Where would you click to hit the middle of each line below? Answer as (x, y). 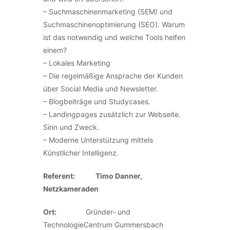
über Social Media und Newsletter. (101, 89)
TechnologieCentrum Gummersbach (103, 225)
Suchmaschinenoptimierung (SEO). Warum (114, 24)
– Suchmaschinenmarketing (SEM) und (108, 12)
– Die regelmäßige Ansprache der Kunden (113, 76)
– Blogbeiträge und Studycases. (97, 101)
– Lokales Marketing (77, 63)
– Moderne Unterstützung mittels (98, 140)
